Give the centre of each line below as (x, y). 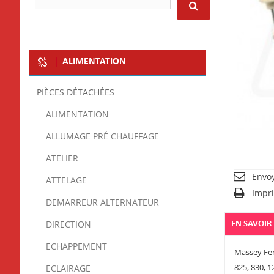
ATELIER (62, 158)
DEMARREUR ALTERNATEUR (102, 202)
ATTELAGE (66, 180)
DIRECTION (68, 224)
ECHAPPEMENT (76, 246)
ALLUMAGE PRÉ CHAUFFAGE (102, 136)
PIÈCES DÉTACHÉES (76, 92)
